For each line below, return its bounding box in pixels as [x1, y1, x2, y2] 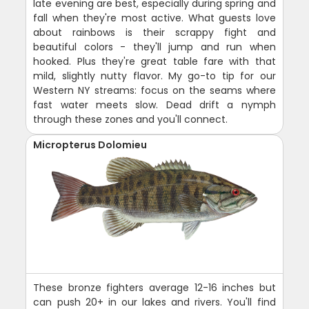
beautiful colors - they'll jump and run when [33, 40, 276, 54]
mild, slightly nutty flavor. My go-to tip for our [33, 69, 276, 83]
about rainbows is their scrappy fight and [33, 26, 276, 39]
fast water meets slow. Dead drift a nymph [33, 98, 276, 112]
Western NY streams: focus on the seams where [33, 83, 276, 97]
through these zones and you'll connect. [33, 112, 228, 126]
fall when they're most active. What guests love [33, 11, 276, 25]
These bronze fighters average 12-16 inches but [33, 281, 276, 295]
